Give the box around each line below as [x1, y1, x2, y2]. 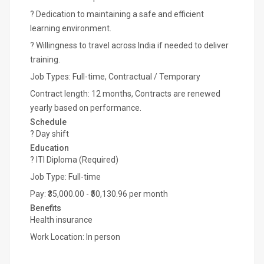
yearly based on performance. [30, 103, 141, 113]
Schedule [30, 117, 67, 127]
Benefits [30, 203, 61, 213]
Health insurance [30, 215, 93, 225]
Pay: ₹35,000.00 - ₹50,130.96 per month [30, 189, 168, 199]
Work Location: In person [30, 232, 120, 242]
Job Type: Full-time [30, 172, 101, 181]
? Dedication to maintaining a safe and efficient [30, 9, 204, 19]
